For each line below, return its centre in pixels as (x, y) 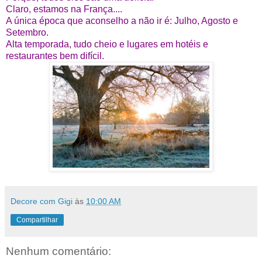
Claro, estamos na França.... (64, 9)
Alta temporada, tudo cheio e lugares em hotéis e (107, 44)
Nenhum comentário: (58, 251)
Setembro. (27, 33)
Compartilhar (37, 220)
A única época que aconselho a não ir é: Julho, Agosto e (122, 21)
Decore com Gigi (42, 201)
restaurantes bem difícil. (55, 56)
